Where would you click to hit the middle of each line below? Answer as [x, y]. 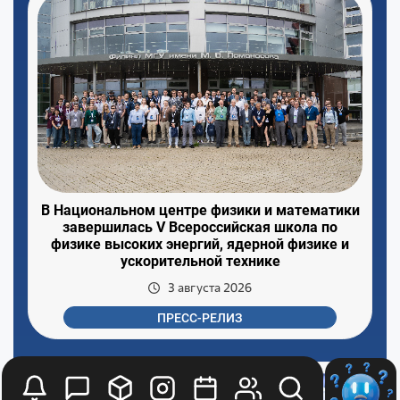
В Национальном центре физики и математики [200, 211]
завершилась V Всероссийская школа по [200, 228]
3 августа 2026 [210, 288]
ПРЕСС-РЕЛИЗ [200, 317]
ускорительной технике [200, 262]
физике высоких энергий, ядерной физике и [200, 245]
